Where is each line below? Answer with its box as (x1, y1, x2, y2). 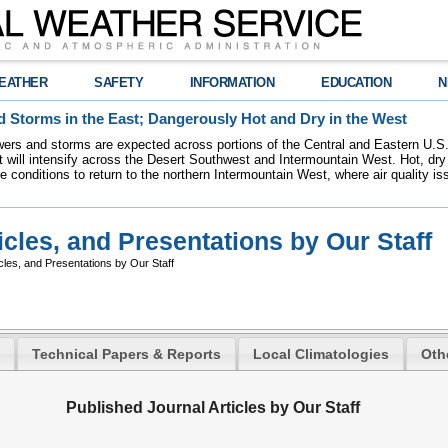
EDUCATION (321, 75, 392, 90)
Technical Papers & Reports (32, 345, 222, 362)
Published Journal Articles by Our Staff (65, 399, 360, 417)
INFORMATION (190, 75, 275, 90)
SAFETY (94, 75, 144, 90)
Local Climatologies (253, 345, 390, 362)
